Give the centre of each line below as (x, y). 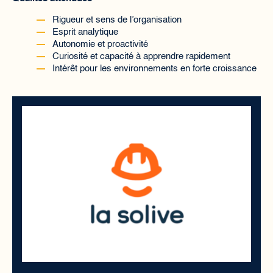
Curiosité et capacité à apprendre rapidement (141, 56)
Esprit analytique (85, 32)
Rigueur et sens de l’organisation (117, 20)
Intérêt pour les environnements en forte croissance (154, 69)
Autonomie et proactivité (100, 44)
